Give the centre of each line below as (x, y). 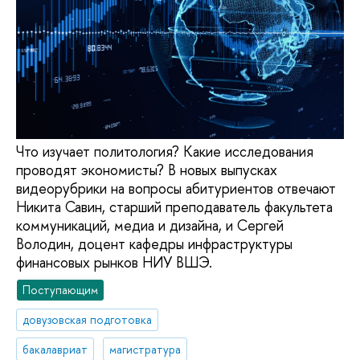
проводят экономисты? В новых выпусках (147, 170)
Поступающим (61, 289)
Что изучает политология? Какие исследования (165, 152)
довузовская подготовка (88, 319)
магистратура (145, 349)
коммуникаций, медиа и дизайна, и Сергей (150, 226)
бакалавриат (55, 349)
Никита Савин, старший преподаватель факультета (174, 207)
